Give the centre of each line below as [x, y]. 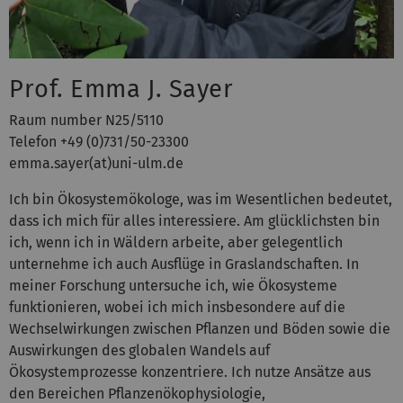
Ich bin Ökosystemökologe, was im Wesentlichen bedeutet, [201, 199]
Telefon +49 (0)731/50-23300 [99, 141]
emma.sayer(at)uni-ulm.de [96, 163]
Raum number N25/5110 [86, 120]
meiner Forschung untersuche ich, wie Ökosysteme [173, 285]
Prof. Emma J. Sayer [121, 89]
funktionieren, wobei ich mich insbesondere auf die [177, 307]
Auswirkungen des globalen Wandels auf [139, 350]
